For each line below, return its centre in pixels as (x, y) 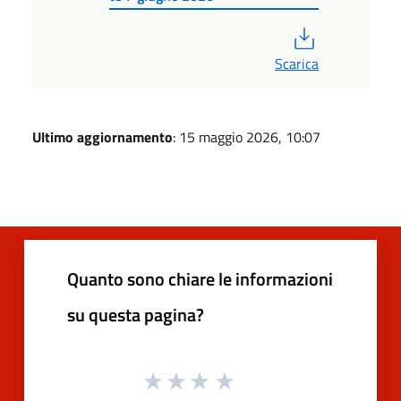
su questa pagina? (136, 314)
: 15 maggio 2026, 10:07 (247, 137)
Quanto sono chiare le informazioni (200, 278)
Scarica (297, 63)
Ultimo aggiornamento (102, 137)
